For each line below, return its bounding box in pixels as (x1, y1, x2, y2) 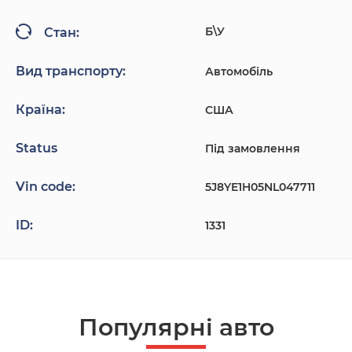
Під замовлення (204, 141, 300, 156)
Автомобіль (204, 64, 273, 79)
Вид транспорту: (16, 64, 126, 79)
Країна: (16, 102, 65, 118)
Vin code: (16, 179, 75, 195)
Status (16, 141, 57, 156)
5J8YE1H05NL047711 (204, 180, 315, 195)
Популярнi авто (78, 313, 274, 343)
